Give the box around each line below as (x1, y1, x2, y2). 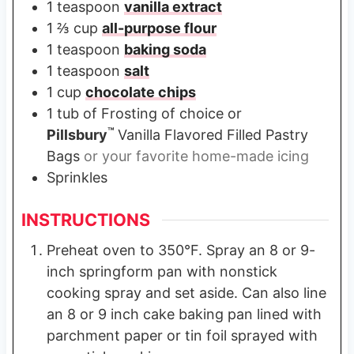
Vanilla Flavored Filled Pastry (117, 126, 308, 144)
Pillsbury (46, 126, 107, 144)
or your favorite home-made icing (83, 148, 309, 165)
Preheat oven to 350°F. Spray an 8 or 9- (46, 242, 315, 258)
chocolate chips (85, 84, 196, 101)
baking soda (123, 41, 206, 58)
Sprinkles (46, 169, 107, 186)
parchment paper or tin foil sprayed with (46, 327, 318, 344)
